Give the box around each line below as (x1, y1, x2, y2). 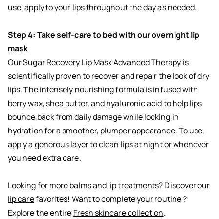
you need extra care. (8, 153, 81, 164)
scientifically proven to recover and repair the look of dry (8, 70, 209, 82)
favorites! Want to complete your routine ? (34, 194, 187, 205)
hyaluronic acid (106, 98, 162, 109)
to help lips (162, 98, 202, 109)
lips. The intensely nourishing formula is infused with (8, 84, 198, 95)
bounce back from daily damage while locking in (8, 111, 179, 123)
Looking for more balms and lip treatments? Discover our (8, 180, 210, 191)
